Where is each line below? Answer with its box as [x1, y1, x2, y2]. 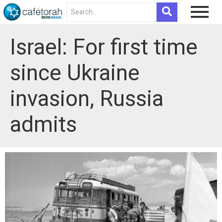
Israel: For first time [10, 34, 198, 60]
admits [10, 111, 77, 137]
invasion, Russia [10, 85, 164, 111]
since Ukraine [10, 59, 140, 86]
